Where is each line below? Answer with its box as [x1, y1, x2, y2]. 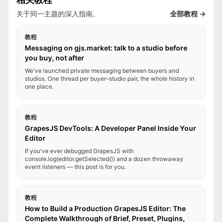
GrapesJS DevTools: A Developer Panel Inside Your [25, 124, 196, 132]
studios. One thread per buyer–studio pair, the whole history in [25, 75, 194, 82]
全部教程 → [170, 9, 206, 18]
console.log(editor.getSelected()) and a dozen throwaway [25, 155, 183, 163]
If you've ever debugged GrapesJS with [25, 147, 134, 155]
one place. [25, 83, 54, 90]
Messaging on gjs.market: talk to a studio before [25, 44, 187, 52]
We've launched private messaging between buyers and [25, 67, 179, 74]
